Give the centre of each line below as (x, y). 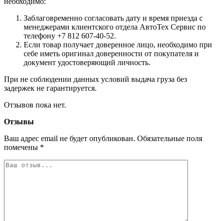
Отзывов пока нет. (35, 105)
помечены (22, 147)
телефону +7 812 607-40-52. (70, 36)
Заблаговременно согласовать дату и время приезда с (113, 18)
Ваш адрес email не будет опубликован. (70, 138)
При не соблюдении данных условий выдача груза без (95, 79)
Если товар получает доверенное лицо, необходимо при (118, 44)
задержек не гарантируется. (50, 88)
